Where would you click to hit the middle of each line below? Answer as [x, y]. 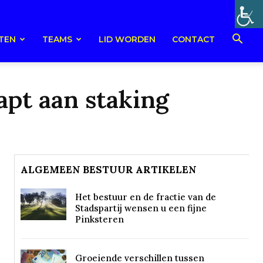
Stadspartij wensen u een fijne [141, 208]
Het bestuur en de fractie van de [145, 197]
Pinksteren [99, 219]
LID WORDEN [127, 39]
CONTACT [193, 39]
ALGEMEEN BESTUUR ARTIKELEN [109, 170]
